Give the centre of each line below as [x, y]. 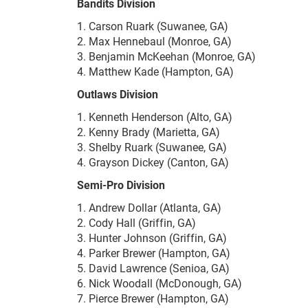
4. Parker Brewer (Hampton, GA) [154, 253]
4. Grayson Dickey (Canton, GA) [153, 162]
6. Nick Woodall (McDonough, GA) [159, 283]
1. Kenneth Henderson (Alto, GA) [155, 117]
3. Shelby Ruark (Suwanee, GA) [152, 147]
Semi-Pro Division [121, 185]
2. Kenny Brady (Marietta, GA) [148, 132]
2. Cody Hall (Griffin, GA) [136, 223]
